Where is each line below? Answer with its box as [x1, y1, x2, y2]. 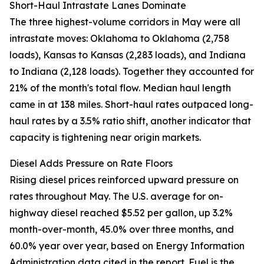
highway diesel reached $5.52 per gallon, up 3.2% [9, 207, 233, 219]
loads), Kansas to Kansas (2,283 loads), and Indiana [9, 49, 246, 61]
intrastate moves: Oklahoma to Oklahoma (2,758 [9, 32, 230, 45]
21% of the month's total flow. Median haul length [9, 82, 231, 94]
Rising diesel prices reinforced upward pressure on [9, 174, 239, 186]
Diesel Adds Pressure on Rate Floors [9, 157, 173, 170]
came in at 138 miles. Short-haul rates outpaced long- [9, 98, 253, 111]
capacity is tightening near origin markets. [9, 131, 201, 144]
